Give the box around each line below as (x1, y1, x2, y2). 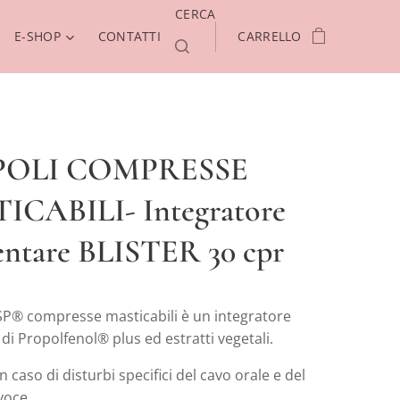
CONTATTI (97, 28, 162, 45)
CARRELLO (237, 28, 302, 45)
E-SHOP (14, 28, 61, 45)
